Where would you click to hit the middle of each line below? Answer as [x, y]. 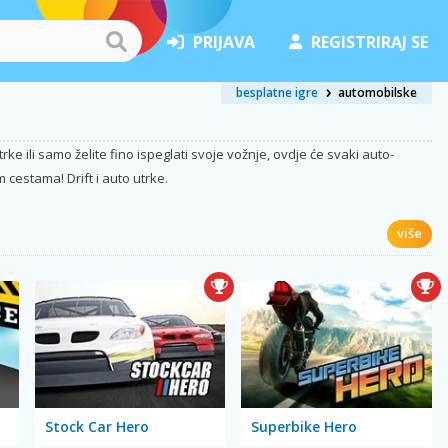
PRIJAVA [224, 41]
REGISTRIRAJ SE [369, 41]
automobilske [377, 92]
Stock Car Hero [96, 426]
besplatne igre [277, 92]
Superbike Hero [304, 426]
